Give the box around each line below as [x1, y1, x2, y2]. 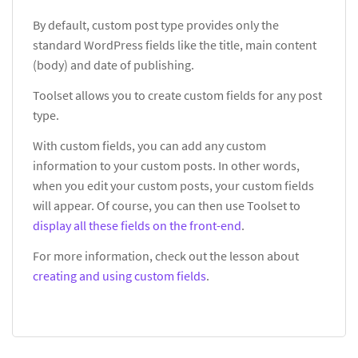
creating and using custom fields [33, 268, 206, 284]
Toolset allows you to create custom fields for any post [33, 87, 322, 104]
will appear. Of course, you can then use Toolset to [33, 197, 300, 214]
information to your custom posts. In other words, [33, 157, 300, 174]
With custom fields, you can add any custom [33, 137, 266, 154]
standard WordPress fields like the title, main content [33, 37, 316, 54]
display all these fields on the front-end [33, 217, 241, 234]
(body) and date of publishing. [33, 57, 194, 74]
